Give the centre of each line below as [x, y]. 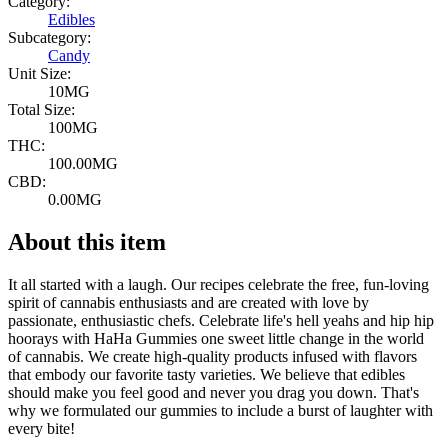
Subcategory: [49, 38]
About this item [87, 242]
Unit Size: [39, 74]
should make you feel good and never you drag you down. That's [213, 393]
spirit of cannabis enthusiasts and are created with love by [188, 303]
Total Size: [41, 110]
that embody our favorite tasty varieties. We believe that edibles [206, 375]
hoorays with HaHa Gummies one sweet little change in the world [216, 339]
